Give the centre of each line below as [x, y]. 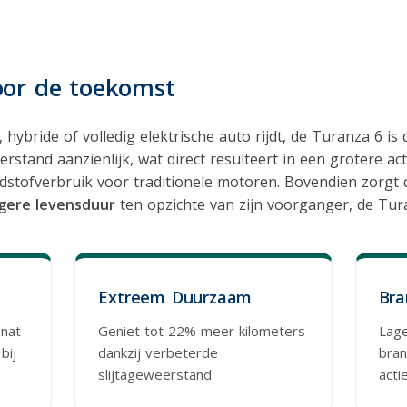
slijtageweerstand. [157, 374]
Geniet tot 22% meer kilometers [202, 330]
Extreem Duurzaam [175, 297]
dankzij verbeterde [159, 352]
